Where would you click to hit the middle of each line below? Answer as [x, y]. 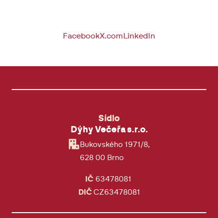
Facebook [81, 36]
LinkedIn [139, 36]
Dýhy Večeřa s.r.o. [109, 130]
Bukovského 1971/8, [115, 145]
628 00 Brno [102, 158]
